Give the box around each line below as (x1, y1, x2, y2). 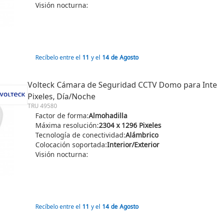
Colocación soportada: (35, 140, 107, 149)
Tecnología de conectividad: (35, 130, 125, 139)
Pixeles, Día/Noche (28, 91, 95, 102)
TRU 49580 (28, 102, 57, 110)
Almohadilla (89, 111, 127, 120)
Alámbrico (125, 130, 158, 139)
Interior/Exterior (107, 140, 159, 149)
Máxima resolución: (35, 121, 99, 130)
